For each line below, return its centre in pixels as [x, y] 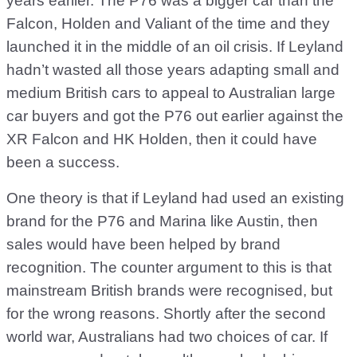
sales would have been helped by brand [143, 244]
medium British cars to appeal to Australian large [171, 93]
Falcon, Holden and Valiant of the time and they [168, 24]
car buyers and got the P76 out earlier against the [175, 116]
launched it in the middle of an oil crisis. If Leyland [175, 47]
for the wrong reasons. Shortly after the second [166, 314]
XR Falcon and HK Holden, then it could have [162, 139]
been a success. [63, 162]
